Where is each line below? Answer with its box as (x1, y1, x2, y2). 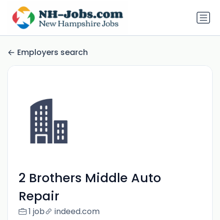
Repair (18, 188, 59, 205)
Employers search (17, 47, 88, 58)
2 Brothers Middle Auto (18, 169, 161, 187)
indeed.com (54, 206, 100, 218)
